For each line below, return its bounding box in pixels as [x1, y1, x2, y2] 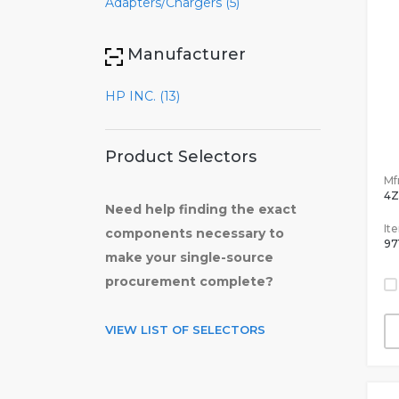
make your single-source [105, 249, 273, 265]
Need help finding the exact [105, 201, 297, 217]
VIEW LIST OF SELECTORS [105, 322, 265, 337]
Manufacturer [127, 45, 246, 64]
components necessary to [105, 225, 284, 241]
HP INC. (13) [105, 88, 180, 104]
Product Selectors [105, 147, 256, 167]
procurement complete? [105, 273, 273, 289]
